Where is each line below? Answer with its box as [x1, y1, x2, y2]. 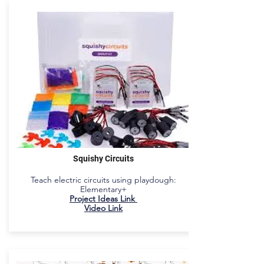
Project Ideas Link [70, 193, 137, 204]
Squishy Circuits [73, 154, 134, 163]
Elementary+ [80, 184, 127, 194]
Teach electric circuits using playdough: [31, 174, 176, 185]
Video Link [84, 203, 123, 213]
